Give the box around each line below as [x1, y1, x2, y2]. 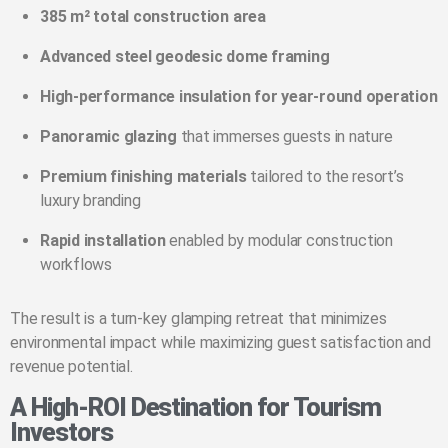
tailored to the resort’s [246, 167, 404, 187]
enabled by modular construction [165, 231, 394, 251]
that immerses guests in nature [176, 127, 393, 147]
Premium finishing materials [40, 167, 247, 187]
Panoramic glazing [40, 127, 177, 147]
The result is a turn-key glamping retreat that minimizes [10, 309, 387, 329]
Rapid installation [40, 231, 166, 251]
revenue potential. [10, 357, 133, 377]
